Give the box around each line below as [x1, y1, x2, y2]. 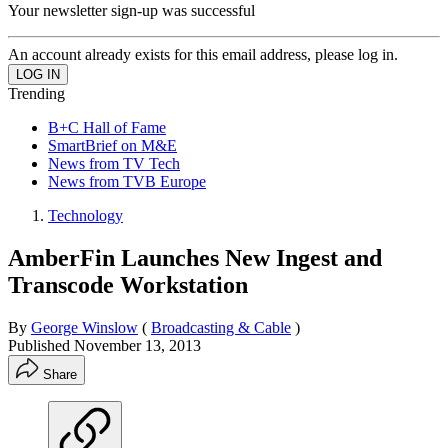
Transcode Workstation [8, 271, 248, 298]
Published [8, 336, 74, 354]
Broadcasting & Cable [151, 318, 291, 336]
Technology [48, 206, 123, 224]
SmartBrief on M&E [48, 136, 177, 154]
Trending [8, 84, 65, 102]
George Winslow [31, 318, 138, 336]
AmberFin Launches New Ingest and [8, 244, 382, 271]
